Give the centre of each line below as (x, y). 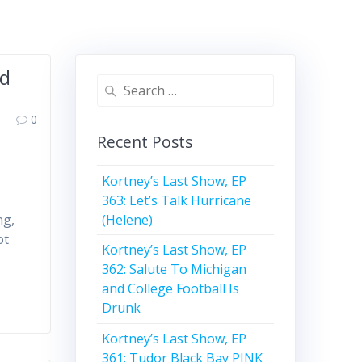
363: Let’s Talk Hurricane (177, 200)
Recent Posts (144, 142)
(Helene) (128, 219)
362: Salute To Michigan (175, 269)
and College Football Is (171, 289)
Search (114, 84)
